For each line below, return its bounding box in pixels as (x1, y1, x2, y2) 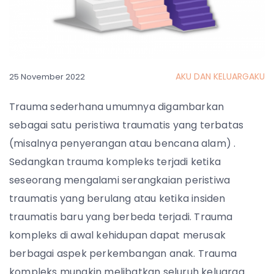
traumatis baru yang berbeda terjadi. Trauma (9, 209, 233, 224)
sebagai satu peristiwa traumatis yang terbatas (9, 117, 244, 132)
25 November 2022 (9, 70, 85, 83)
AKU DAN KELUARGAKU (176, 70, 265, 83)
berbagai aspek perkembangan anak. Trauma (9, 246, 237, 261)
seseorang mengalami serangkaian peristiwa (9, 172, 231, 187)
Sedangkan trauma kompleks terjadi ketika (9, 154, 221, 169)
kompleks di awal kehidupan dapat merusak (9, 228, 226, 242)
